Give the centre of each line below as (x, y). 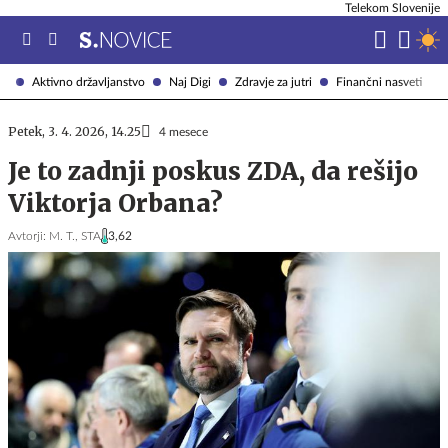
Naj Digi (190, 81)
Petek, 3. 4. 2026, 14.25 (74, 131)
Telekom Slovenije (392, 8)
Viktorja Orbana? (115, 203)
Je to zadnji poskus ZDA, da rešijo (213, 171)
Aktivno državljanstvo (88, 81)
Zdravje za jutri (273, 81)
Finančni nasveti (379, 81)
